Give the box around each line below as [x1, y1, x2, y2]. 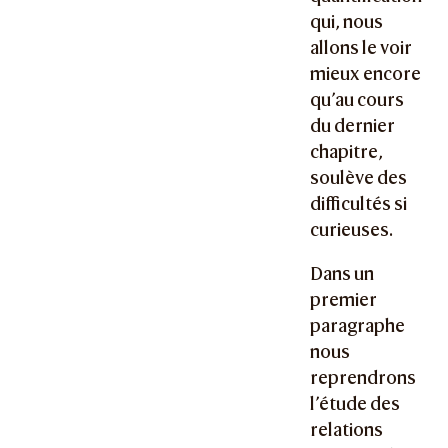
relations [310, 418, 384, 440]
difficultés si [310, 193, 408, 215]
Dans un [310, 262, 375, 284]
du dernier [310, 115, 396, 137]
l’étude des [310, 392, 401, 414]
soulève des [310, 167, 408, 189]
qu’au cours [310, 89, 405, 111]
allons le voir [310, 37, 413, 59]
